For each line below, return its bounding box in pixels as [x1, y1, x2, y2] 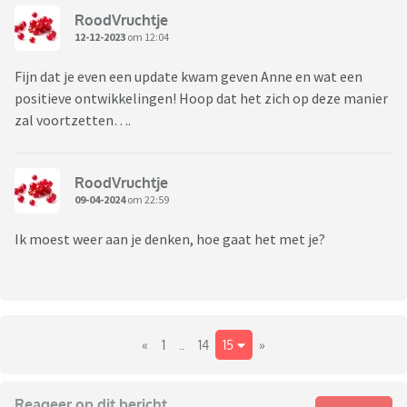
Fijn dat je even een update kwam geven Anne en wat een [15, 67, 362, 86]
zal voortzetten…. [15, 111, 131, 130]
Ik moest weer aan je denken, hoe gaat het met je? [15, 230, 325, 249]
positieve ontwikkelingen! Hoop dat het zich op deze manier [15, 89, 388, 108]
